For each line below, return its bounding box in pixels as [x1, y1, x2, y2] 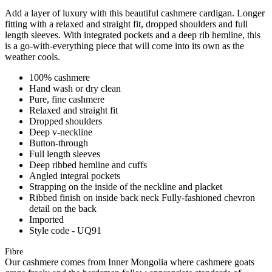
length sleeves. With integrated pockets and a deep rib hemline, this [5, 29, 260, 40]
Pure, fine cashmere [29, 93, 104, 104]
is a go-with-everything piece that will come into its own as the [5, 40, 244, 51]
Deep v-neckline [29, 126, 92, 137]
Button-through [29, 137, 88, 148]
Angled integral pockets [29, 170, 120, 181]
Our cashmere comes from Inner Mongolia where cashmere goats [5, 256, 254, 267]
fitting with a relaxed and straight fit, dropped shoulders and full [5, 18, 248, 29]
